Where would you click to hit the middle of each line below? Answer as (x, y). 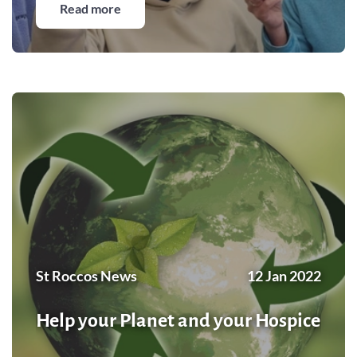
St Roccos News (86, 275)
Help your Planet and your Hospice (178, 320)
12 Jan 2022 (284, 275)
